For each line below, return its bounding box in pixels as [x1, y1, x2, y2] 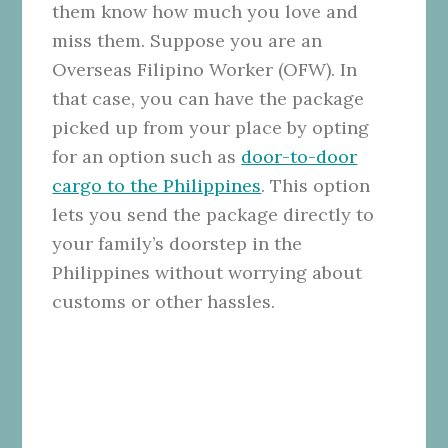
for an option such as [52, 144, 242, 168]
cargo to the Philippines [52, 173, 262, 197]
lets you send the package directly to [52, 202, 375, 226]
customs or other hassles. [52, 289, 276, 313]
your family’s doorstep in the [52, 231, 303, 255]
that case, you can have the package [52, 86, 365, 110]
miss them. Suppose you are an [52, 28, 323, 52]
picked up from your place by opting [52, 115, 370, 139]
